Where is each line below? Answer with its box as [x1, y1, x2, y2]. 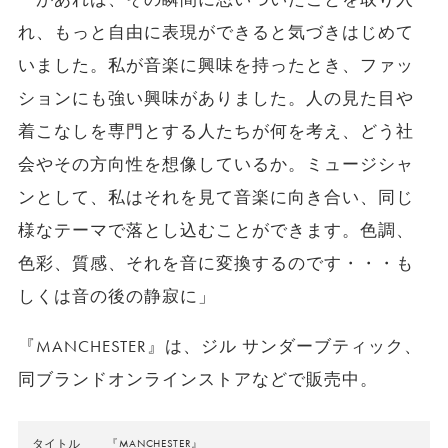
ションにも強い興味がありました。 [17, 87, 307, 109]
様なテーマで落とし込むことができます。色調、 [17, 219, 415, 241]
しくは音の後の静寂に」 [17, 285, 216, 307]
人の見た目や [306, 87, 415, 109]
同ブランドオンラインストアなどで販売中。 [17, 368, 379, 390]
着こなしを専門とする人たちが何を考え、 [17, 120, 361, 142]
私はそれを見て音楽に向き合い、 [107, 186, 379, 208]
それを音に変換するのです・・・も [125, 252, 415, 274]
